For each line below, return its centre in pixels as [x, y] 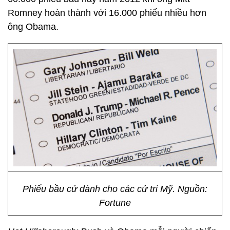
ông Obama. [33, 27]
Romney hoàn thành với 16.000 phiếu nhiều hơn [107, 13]
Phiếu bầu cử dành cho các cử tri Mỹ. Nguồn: [115, 189]
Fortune [115, 203]
